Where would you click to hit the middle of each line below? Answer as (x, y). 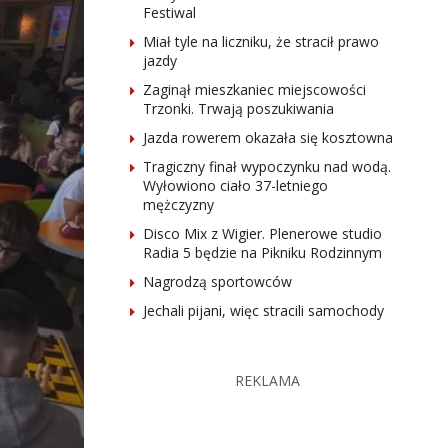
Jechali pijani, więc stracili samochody (263, 310)
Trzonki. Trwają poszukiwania (238, 108)
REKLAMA (267, 380)
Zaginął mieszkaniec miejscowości (254, 89)
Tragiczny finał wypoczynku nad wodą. (266, 166)
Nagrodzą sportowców (217, 281)
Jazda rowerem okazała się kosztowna (267, 137)
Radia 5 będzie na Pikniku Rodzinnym (262, 252)
